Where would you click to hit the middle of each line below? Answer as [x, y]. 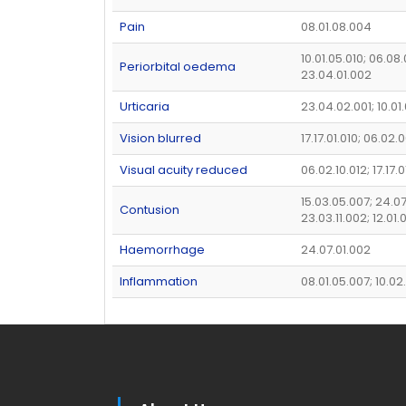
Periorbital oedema [178, 66]
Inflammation [159, 281]
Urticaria [145, 106]
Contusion [150, 209]
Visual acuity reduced [184, 169]
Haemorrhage [162, 249]
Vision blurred [160, 138]
